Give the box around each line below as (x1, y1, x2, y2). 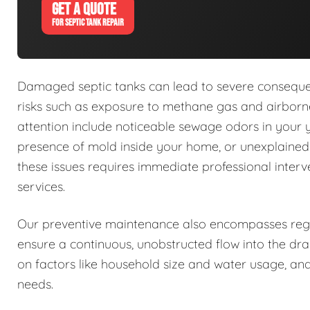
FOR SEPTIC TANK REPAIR (52, 17, 124, 29)
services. (17, 179, 65, 195)
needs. (17, 276, 53, 293)
